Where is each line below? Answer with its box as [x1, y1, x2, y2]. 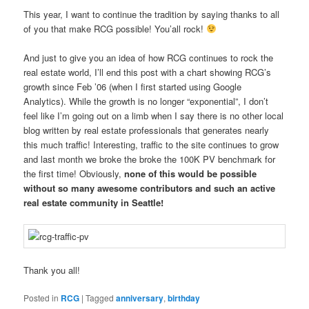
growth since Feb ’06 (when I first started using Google [23, 80, 242, 94]
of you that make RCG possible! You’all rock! [23, 21, 207, 35]
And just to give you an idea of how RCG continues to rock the [23, 51, 274, 65]
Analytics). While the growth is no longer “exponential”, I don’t [23, 94, 269, 108]
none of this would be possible [124, 167, 257, 181]
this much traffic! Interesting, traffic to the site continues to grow [23, 138, 279, 152]
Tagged [86, 292, 114, 304]
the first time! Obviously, [23, 167, 125, 181]
